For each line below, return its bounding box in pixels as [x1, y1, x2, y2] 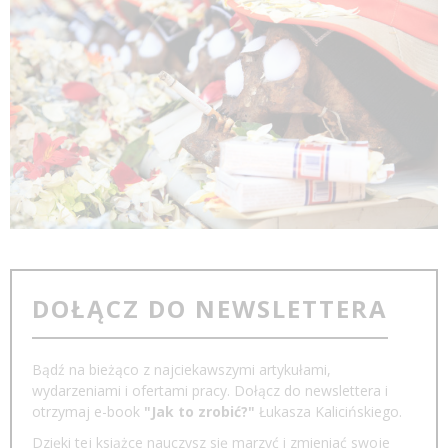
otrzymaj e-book [32, 401, 144, 421]
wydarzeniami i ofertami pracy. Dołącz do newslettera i [32, 380, 388, 400]
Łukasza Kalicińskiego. [255, 401, 402, 421]
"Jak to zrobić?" [144, 401, 255, 421]
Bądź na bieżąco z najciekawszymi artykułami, [32, 359, 331, 379]
